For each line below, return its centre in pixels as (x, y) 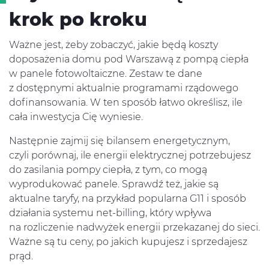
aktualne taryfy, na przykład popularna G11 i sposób (128, 199)
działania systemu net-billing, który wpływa (110, 213)
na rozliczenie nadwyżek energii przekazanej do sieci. (134, 228)
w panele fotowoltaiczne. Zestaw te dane (106, 74)
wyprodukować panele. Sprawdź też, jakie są (114, 184)
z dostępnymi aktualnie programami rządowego (124, 88)
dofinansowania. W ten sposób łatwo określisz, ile (126, 103)
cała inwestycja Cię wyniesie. (76, 117)
